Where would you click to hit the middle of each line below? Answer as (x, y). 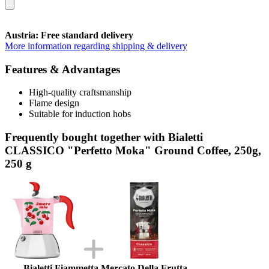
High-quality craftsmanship (80, 92)
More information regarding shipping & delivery (96, 46)
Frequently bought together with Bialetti (104, 137)
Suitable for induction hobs (80, 114)
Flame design (54, 103)
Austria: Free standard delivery (69, 35)
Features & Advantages (62, 69)
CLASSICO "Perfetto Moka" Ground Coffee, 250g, (133, 150)
